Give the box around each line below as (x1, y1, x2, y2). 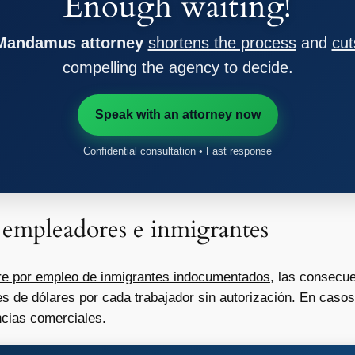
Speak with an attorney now (94, 108, 261, 122)
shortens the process (147, 34, 296, 52)
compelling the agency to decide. (62, 59, 293, 77)
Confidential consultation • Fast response (83, 145, 272, 158)
